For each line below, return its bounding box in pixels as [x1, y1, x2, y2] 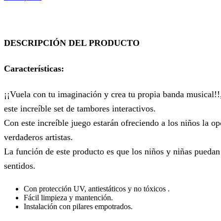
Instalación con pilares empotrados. [24, 202, 133, 211]
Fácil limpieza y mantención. [24, 193, 113, 202]
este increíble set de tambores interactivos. [4, 104, 156, 114]
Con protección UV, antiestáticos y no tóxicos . [24, 184, 170, 193]
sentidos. [4, 161, 36, 171]
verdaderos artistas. [4, 132, 73, 143]
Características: [4, 64, 64, 74]
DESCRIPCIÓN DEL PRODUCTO [4, 38, 140, 48]
